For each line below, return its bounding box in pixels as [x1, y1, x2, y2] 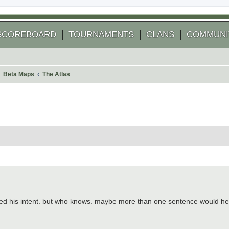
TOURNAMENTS [68, 30, 134, 39]
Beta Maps [3, 71, 35, 78]
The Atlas [42, 71, 71, 78]
